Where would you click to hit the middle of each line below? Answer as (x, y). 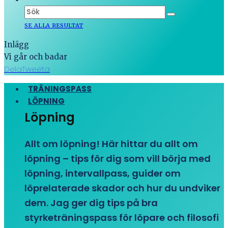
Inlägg (17, 45)
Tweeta (36, 69)
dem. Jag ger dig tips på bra (91, 203)
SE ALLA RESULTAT (54, 25)
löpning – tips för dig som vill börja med (118, 159)
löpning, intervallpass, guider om (103, 173)
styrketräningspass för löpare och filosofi (122, 218)
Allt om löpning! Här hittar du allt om (111, 144)
